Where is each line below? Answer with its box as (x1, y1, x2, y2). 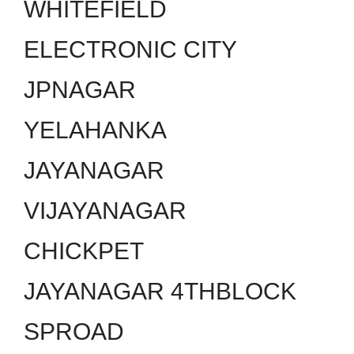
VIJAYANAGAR (24, 198, 186, 224)
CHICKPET (24, 238, 144, 265)
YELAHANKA (24, 117, 167, 144)
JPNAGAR (24, 77, 136, 104)
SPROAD (24, 318, 124, 345)
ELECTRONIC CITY (24, 36, 237, 63)
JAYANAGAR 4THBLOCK (24, 278, 296, 305)
